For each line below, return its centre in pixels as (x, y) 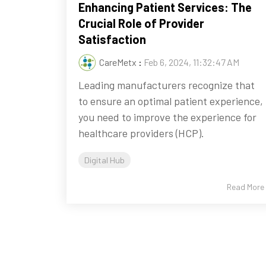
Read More (246, 187)
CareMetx (118, 62)
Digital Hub (104, 160)
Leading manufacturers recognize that (167, 85)
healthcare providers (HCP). (141, 133)
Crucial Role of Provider (141, 23)
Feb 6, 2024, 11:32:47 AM (191, 62)
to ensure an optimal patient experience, (171, 101)
